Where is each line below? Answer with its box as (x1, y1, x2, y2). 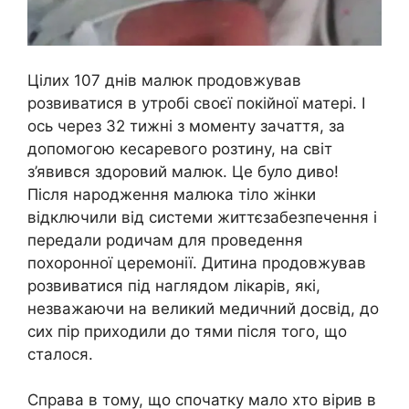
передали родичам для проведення (27, 230, 303, 249)
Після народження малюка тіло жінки (27, 184, 316, 204)
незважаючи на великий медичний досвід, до (27, 299, 379, 318)
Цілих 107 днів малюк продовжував (27, 70, 301, 89)
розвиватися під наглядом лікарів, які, (27, 276, 320, 295)
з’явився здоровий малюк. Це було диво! (27, 162, 339, 181)
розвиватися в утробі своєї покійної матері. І (27, 93, 365, 112)
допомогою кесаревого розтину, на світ (27, 139, 332, 158)
